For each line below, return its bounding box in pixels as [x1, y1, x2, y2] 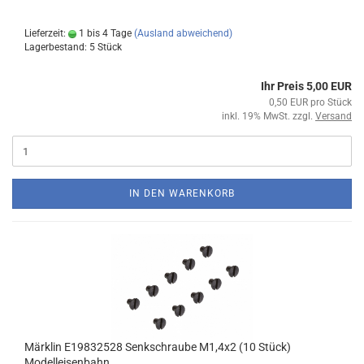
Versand [315, 110, 352, 122]
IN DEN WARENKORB [129, 188, 235, 199]
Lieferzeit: [24, 28, 68, 39]
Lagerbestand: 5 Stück [24, 41, 122, 53]
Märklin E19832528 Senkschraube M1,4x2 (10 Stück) [24, 340, 291, 353]
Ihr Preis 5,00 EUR [261, 80, 352, 93]
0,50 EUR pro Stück [269, 97, 352, 108]
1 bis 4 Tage [76, 28, 132, 39]
